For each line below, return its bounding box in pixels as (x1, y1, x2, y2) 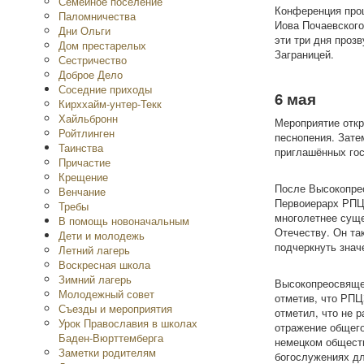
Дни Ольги (58, 23, 110, 38)
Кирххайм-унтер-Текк (58, 96, 162, 111)
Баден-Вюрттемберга (58, 330, 163, 345)
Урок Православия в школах (58, 315, 197, 331)
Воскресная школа (58, 257, 150, 272)
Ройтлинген (58, 125, 115, 141)
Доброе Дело (58, 67, 123, 82)
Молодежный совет (58, 286, 154, 301)
